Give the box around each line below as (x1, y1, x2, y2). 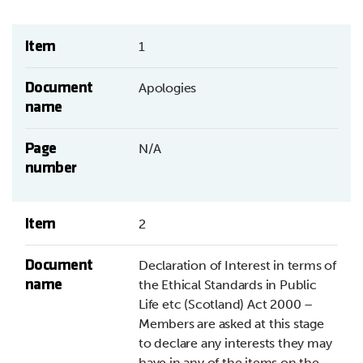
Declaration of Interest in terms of (139, 258, 337, 274)
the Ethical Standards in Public (139, 277, 317, 293)
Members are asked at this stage (139, 316, 324, 332)
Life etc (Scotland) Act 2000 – (139, 297, 314, 313)
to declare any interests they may (139, 335, 332, 352)
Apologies (139, 80, 197, 96)
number (25, 160, 77, 177)
